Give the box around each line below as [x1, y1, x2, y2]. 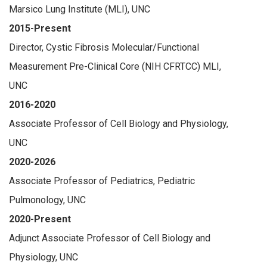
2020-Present [9, 213, 71, 225]
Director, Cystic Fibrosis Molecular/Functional [9, 41, 199, 53]
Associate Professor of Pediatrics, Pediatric [9, 175, 195, 187]
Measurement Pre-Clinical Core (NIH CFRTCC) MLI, [9, 60, 221, 72]
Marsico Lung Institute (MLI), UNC [9, 3, 150, 15]
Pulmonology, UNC [9, 194, 86, 206]
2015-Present [9, 22, 71, 34]
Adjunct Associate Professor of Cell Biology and [9, 232, 210, 244]
